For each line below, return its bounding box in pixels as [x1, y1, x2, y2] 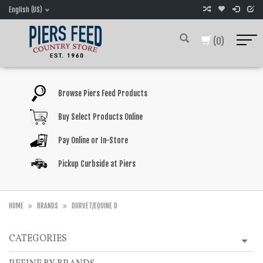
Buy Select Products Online [58, 112, 143, 122]
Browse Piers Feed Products [58, 89, 147, 98]
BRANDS [37, 201, 58, 210]
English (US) [9, 5, 42, 14]
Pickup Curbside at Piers [58, 159, 136, 168]
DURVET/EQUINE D [72, 201, 117, 210]
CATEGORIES [9, 232, 67, 245]
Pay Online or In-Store [58, 136, 128, 145]
